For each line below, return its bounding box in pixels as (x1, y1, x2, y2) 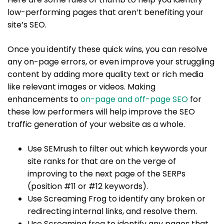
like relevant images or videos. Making (7, 80, 155, 92)
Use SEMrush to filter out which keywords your (27, 142, 207, 154)
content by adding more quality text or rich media (7, 68, 203, 80)
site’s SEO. (7, 18, 46, 30)
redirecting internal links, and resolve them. (27, 205, 197, 217)
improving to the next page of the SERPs (27, 167, 185, 179)
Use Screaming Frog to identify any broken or (27, 192, 205, 204)
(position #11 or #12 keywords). (27, 180, 148, 192)
